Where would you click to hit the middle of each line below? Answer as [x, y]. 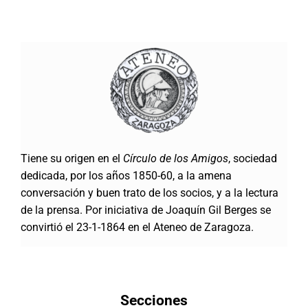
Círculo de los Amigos [175, 158]
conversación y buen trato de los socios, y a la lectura [149, 192]
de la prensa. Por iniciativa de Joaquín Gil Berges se [145, 210]
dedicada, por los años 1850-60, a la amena [126, 175]
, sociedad [252, 158]
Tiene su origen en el [71, 158]
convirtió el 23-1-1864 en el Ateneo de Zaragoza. [137, 227]
